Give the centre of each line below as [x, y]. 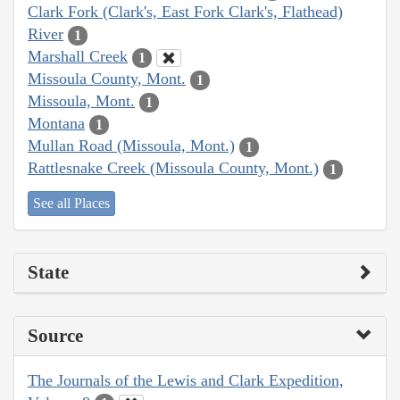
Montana [56, 124]
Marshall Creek [78, 57]
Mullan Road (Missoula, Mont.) [131, 146]
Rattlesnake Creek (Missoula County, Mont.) [173, 168]
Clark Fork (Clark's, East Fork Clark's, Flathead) [185, 12]
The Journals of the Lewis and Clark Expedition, [186, 380]
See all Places [71, 203]
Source [55, 335]
